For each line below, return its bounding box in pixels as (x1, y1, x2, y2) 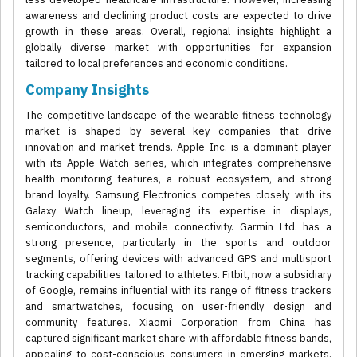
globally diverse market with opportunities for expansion (25, 41, 331, 55)
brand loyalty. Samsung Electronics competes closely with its (25, 188, 331, 202)
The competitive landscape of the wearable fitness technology (25, 108, 331, 123)
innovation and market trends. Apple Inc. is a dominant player (25, 140, 331, 155)
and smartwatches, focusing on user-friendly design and (25, 300, 331, 314)
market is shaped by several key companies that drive (25, 124, 331, 139)
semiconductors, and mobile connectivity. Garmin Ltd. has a (25, 220, 331, 234)
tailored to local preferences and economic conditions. (25, 57, 288, 71)
